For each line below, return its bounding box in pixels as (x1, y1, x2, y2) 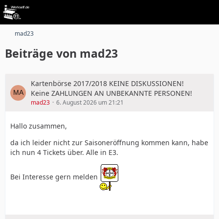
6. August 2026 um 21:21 (56, 98, 124, 107)
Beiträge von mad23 (5, 45, 118, 61)
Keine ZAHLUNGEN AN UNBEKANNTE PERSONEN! (31, 88, 192, 98)
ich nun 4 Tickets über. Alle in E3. (10, 148, 118, 157)
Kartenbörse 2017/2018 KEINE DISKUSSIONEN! (31, 79, 184, 88)
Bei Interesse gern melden (10, 172, 100, 181)
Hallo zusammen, (10, 121, 67, 131)
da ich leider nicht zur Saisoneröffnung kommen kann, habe (10, 138, 208, 147)
